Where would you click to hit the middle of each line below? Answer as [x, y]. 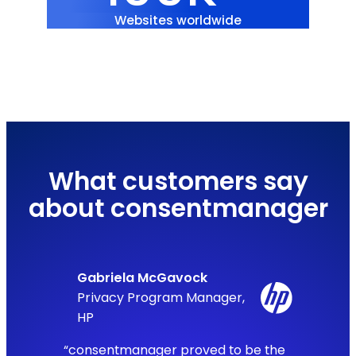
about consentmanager [178, 208]
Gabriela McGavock [143, 278]
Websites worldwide [178, 21]
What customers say [178, 181]
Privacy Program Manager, [161, 298]
